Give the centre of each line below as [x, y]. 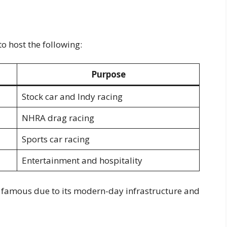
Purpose [108, 74]
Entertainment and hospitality [82, 161]
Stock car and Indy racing [72, 97]
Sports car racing [55, 139]
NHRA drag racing [58, 118]
